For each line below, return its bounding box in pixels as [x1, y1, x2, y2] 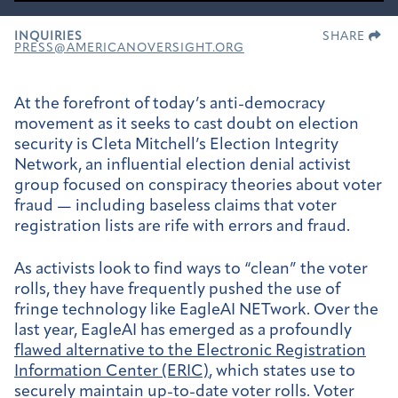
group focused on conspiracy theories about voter [14, 177, 382, 195]
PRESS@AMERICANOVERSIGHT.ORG [14, 42, 244, 54]
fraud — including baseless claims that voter [14, 197, 337, 215]
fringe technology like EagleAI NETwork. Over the [14, 302, 378, 320]
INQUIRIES [14, 30, 83, 43]
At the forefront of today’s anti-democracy [14, 95, 325, 113]
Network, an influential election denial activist [14, 156, 351, 174]
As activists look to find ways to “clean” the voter [14, 261, 368, 279]
